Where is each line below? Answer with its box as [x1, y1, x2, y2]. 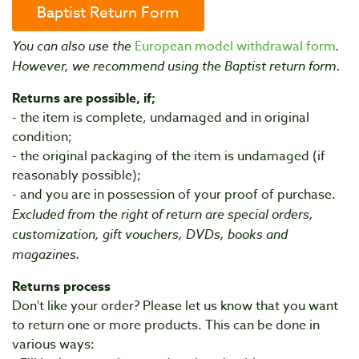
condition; [12, 127, 72, 147]
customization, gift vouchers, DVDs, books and [12, 225, 288, 243]
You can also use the [12, 37, 135, 54]
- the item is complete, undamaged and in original [12, 108, 309, 127]
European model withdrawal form [135, 37, 336, 56]
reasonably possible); [12, 166, 144, 185]
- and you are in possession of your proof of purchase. [12, 185, 339, 204]
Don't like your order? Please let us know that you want [12, 296, 338, 316]
